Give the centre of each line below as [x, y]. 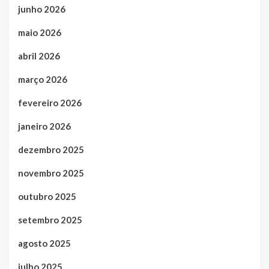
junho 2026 [42, 9]
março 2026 [43, 79]
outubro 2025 [47, 196]
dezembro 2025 [51, 149]
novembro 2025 [51, 173]
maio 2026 [40, 32]
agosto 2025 [44, 243]
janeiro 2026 [44, 126]
